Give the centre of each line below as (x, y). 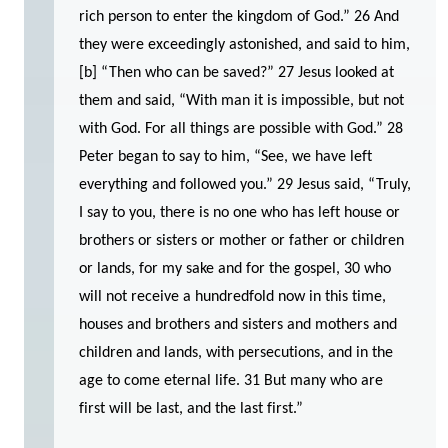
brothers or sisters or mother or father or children (241, 241)
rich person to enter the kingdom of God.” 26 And (239, 17)
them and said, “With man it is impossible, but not (241, 101)
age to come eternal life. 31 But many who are (231, 381)
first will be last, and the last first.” (191, 409)
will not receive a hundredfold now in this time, (232, 297)
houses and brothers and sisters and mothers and (238, 325)
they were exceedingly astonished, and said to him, (244, 45)
